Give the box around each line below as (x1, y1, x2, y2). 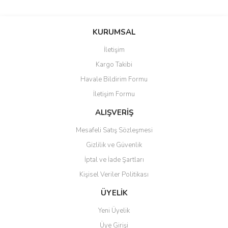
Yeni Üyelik (98, 206, 130, 215)
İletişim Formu (93, 90, 135, 99)
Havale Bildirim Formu (80, 75, 148, 84)
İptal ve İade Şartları (84, 155, 144, 164)
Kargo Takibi (96, 60, 132, 69)
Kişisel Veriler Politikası (79, 170, 149, 179)
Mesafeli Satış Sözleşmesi (75, 126, 153, 135)
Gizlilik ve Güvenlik (86, 140, 142, 150)
